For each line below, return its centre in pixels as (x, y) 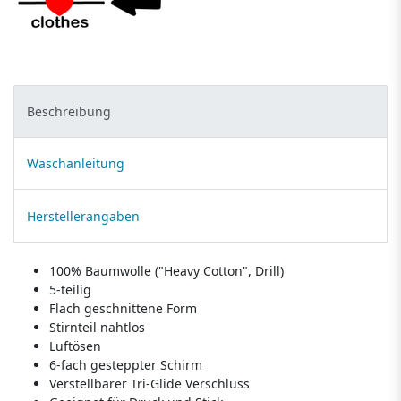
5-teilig (70, 289)
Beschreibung (69, 111)
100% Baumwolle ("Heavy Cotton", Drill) (166, 270)
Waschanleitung (76, 164)
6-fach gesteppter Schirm (126, 364)
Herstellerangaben (83, 216)
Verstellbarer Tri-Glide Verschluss (149, 383)
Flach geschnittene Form (123, 308)
